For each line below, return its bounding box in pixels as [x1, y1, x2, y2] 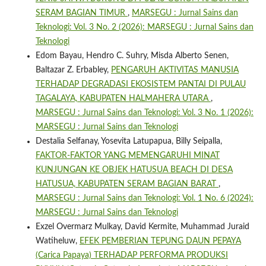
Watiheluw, [35, 237, 80, 246]
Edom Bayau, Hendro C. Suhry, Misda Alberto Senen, [35, 52, 229, 61]
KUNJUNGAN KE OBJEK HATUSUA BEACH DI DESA [35, 166, 233, 175]
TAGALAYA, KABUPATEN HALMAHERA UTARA [35, 94, 211, 103]
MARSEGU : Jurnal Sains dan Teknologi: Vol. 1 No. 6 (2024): [35, 194, 254, 203]
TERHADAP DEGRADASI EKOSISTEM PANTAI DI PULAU [35, 80, 246, 89]
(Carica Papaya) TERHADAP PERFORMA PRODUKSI [35, 251, 228, 260]
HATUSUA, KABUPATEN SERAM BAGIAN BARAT [35, 180, 218, 189]
